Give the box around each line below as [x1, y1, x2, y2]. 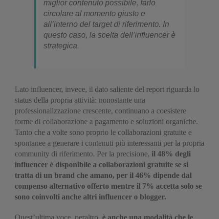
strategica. [44, 42, 79, 50]
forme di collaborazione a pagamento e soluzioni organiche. [15, 117, 198, 126]
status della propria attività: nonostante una [15, 96, 145, 104]
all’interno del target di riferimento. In [44, 20, 169, 28]
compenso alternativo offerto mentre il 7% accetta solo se [15, 182, 202, 190]
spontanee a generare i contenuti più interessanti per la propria [15, 139, 204, 147]
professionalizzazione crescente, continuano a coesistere [15, 107, 186, 115]
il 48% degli [152, 150, 191, 158]
